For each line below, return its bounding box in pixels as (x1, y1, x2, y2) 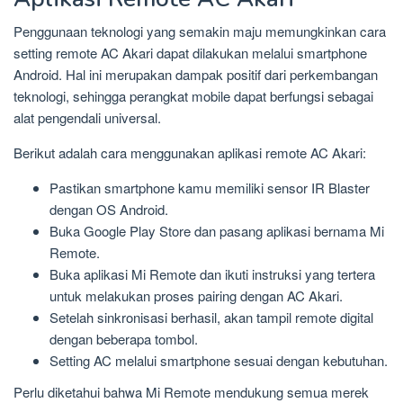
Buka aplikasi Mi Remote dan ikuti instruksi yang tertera (49, 264, 375, 283)
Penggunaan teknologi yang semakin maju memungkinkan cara (13, 21, 386, 40)
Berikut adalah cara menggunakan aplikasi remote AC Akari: (13, 142, 366, 162)
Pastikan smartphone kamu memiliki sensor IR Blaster (49, 177, 370, 197)
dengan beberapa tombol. (49, 328, 198, 348)
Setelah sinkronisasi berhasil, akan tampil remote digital (49, 307, 373, 327)
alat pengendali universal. (13, 107, 161, 127)
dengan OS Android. (49, 199, 168, 219)
